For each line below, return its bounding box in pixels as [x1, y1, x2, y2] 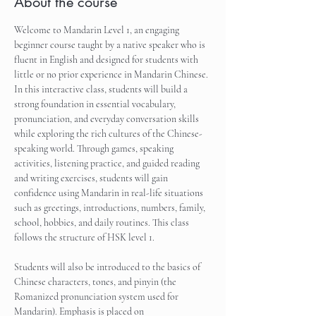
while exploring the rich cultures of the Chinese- [14, 127, 202, 140]
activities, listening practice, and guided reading [14, 157, 202, 169]
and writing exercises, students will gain [14, 171, 170, 184]
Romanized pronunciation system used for [14, 290, 181, 303]
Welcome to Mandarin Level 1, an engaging [14, 23, 181, 36]
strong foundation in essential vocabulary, [14, 97, 178, 110]
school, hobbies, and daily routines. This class [14, 216, 191, 229]
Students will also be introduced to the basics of [14, 260, 202, 273]
